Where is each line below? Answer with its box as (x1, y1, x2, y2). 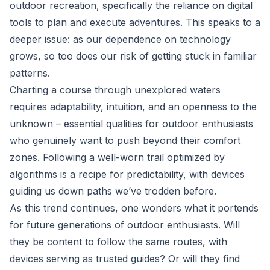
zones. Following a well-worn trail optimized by (10, 151, 225, 163)
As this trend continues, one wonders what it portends (10, 202, 259, 214)
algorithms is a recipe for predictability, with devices (10, 168, 245, 180)
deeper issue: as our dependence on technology (10, 33, 231, 45)
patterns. (10, 67, 50, 79)
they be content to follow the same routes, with (10, 236, 227, 248)
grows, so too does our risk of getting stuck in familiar (10, 50, 257, 62)
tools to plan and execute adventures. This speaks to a (10, 16, 260, 28)
